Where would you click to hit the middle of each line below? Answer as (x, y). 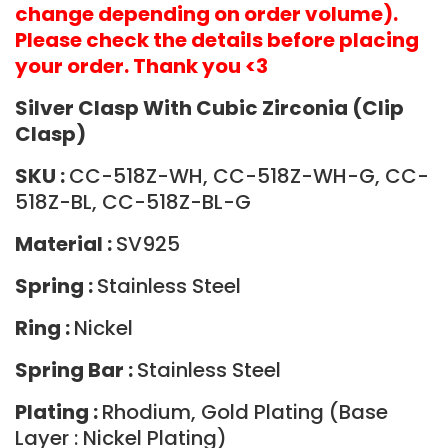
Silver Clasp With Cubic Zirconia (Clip (209, 108)
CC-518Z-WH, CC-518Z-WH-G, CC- (249, 176)
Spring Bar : (76, 370)
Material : (65, 244)
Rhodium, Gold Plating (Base (245, 412)
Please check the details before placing (217, 40)
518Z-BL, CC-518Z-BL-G (133, 202)
